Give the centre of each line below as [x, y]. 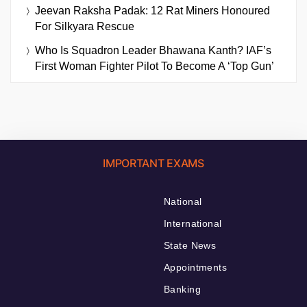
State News [190, 246]
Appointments [196, 268]
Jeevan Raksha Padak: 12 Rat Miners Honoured [152, 11]
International [193, 224]
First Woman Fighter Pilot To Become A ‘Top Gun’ [155, 66]
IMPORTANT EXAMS [153, 163]
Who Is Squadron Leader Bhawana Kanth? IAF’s [153, 51]
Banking [182, 290]
